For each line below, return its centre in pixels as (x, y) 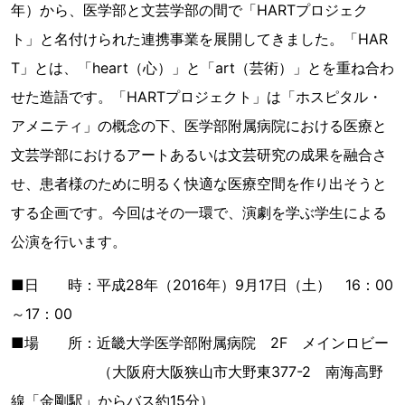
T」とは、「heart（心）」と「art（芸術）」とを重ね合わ (202, 68)
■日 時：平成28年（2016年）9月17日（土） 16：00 (202, 285)
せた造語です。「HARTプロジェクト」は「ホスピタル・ (197, 97)
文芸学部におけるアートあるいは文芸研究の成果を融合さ (199, 155)
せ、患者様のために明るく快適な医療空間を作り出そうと (199, 184)
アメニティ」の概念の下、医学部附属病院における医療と (199, 126)
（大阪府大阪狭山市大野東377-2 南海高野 (197, 372)
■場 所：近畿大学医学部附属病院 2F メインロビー (200, 343)
